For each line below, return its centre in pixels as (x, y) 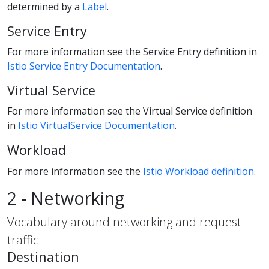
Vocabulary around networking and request (124, 222)
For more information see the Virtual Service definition (130, 111)
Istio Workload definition (198, 171)
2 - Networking (66, 198)
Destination (43, 256)
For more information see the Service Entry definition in (132, 52)
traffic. (24, 240)
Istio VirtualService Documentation (96, 126)
